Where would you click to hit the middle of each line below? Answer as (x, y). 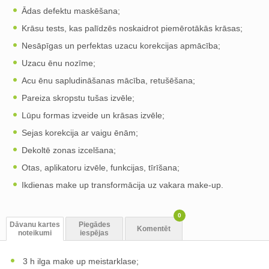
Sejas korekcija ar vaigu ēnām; (80, 132)
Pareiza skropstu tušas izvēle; (78, 98)
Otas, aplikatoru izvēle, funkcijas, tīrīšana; (101, 167)
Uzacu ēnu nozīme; (59, 63)
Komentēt (154, 228)
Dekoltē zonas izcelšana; (69, 150)
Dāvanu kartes (35, 224)
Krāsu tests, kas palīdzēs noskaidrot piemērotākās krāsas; (132, 28)
